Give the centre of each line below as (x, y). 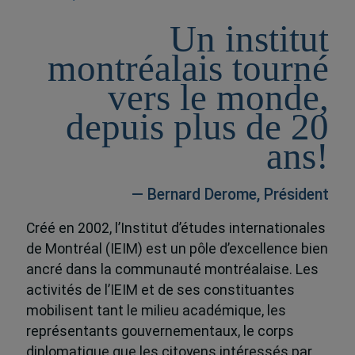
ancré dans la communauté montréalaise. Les (172, 270)
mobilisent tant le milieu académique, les (156, 311)
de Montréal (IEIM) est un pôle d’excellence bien (177, 249)
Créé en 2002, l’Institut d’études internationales (176, 229)
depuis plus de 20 (198, 126)
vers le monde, (219, 97)
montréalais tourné (189, 68)
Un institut (250, 38)
